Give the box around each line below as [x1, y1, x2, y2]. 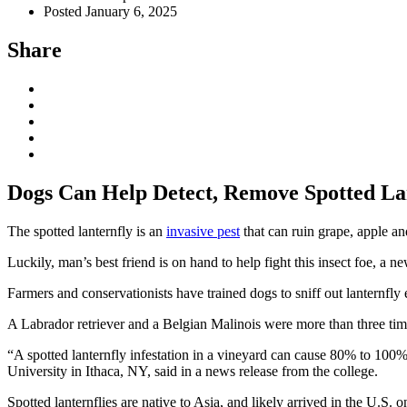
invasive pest [166, 223, 240, 239]
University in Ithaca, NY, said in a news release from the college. [7, 362, 378, 379]
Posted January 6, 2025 [44, 4, 177, 19]
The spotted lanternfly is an [7, 223, 166, 239]
